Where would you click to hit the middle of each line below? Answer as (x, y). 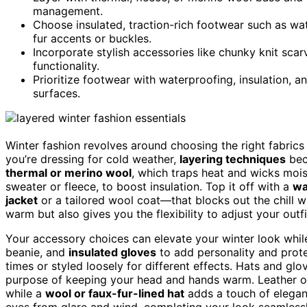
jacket (22, 200)
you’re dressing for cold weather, (93, 159)
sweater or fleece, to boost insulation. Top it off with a (149, 186)
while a (25, 293)
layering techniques (233, 159)
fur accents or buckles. (92, 38)
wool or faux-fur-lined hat (115, 293)
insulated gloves (112, 252)
